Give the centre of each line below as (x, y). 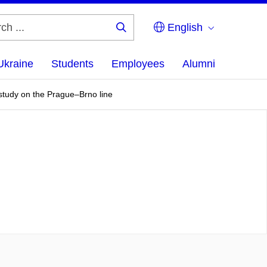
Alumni (199, 64)
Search (140, 36)
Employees (138, 64)
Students (72, 64)
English (184, 27)
